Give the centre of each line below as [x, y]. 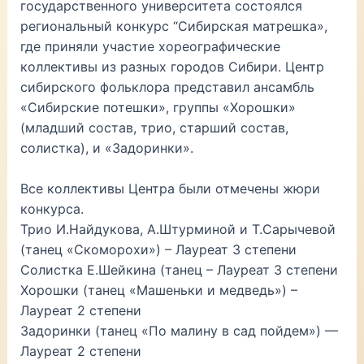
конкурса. [52, 209]
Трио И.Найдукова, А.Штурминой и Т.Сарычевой [178, 230]
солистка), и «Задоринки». [108, 147]
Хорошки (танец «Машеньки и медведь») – [158, 290]
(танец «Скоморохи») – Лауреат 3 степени [158, 250]
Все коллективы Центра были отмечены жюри [170, 189]
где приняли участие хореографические [150, 46]
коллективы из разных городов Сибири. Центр [172, 66]
